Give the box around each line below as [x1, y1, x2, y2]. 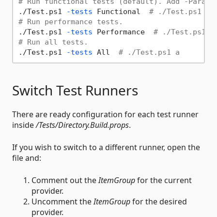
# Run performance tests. [18, 17, 123, 26]
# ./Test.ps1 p [153, 27, 215, 36]
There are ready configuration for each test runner [12, 109, 199, 120]
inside [12, 120, 36, 131]
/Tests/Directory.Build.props [36, 120, 129, 131]
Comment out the [31, 175, 98, 186]
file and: [12, 153, 41, 164]
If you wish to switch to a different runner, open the [12, 142, 200, 153]
